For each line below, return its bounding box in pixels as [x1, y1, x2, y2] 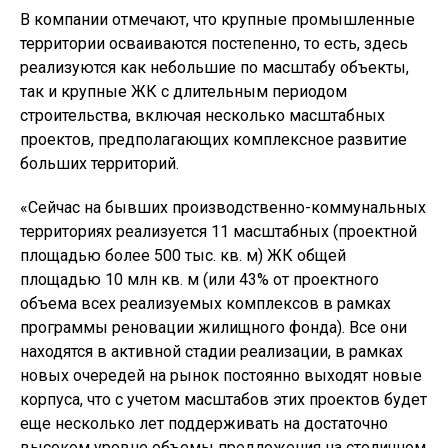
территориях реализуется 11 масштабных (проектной [20, 222, 417, 242]
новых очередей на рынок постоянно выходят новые [20, 366, 422, 386]
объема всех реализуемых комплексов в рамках [20, 294, 391, 314]
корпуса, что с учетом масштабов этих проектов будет [20, 390, 427, 410]
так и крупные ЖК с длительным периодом [20, 82, 347, 102]
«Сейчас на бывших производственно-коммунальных [20, 198, 426, 218]
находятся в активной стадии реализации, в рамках [20, 342, 403, 362]
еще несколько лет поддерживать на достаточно [20, 414, 388, 434]
